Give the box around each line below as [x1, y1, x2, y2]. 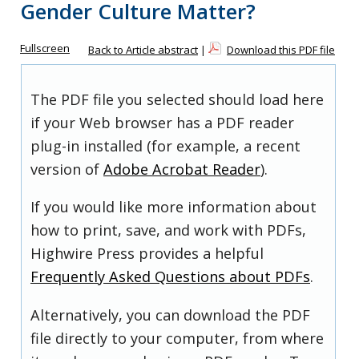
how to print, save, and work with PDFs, [30, 220, 306, 240]
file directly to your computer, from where [30, 328, 324, 348]
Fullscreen [20, 41, 70, 55]
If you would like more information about [30, 197, 317, 217]
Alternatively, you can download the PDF [30, 305, 310, 325]
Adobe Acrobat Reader [103, 159, 260, 179]
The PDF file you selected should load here [30, 90, 324, 110]
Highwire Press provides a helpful [30, 244, 264, 264]
